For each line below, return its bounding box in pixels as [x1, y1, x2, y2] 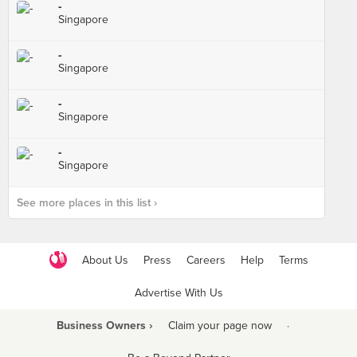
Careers [186, 253, 226, 267]
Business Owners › [56, 319, 153, 332]
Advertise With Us [134, 286, 223, 300]
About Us [81, 253, 128, 267]
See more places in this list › [17, 196, 157, 210]
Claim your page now [167, 319, 272, 332]
